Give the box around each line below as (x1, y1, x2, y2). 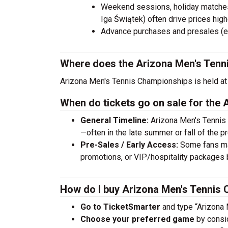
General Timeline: (80, 116, 149, 125)
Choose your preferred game (80, 214, 194, 224)
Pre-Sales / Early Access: (80, 140, 178, 150)
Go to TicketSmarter (80, 202, 162, 212)
